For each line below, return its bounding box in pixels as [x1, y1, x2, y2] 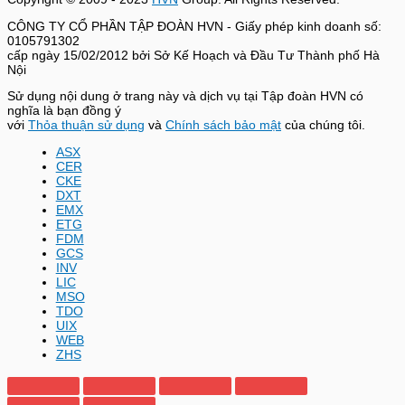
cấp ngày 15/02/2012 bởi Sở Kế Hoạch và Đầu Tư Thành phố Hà [7, 48, 380, 62]
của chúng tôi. [281, 118, 365, 133]
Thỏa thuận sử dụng [28, 118, 145, 133]
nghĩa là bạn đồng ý [7, 104, 121, 118]
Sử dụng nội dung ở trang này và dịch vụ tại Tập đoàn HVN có [7, 89, 363, 104]
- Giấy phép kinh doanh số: [223, 19, 381, 33]
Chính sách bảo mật [165, 118, 281, 133]
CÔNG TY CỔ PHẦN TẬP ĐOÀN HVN [7, 19, 223, 33]
